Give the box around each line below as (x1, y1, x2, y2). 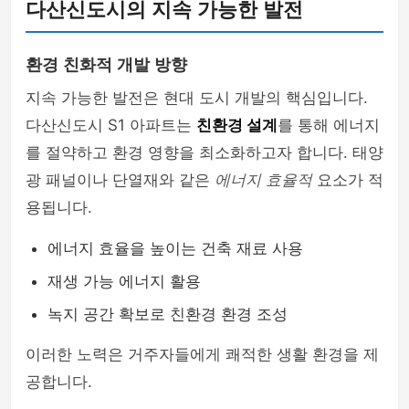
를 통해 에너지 (278, 116, 380, 134)
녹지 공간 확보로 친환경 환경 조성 (47, 305, 288, 323)
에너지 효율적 (215, 171, 312, 189)
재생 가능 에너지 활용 (47, 272, 201, 290)
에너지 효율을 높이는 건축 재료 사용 (47, 239, 303, 257)
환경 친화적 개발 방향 (26, 56, 187, 74)
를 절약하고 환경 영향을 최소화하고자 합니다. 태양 (26, 143, 383, 162)
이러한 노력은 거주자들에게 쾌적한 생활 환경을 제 (26, 345, 379, 363)
